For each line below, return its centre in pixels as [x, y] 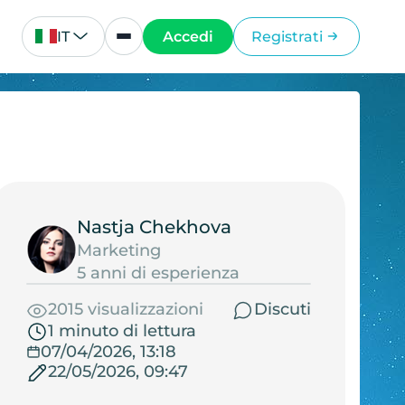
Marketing [118, 250]
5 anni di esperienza [158, 273]
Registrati [287, 36]
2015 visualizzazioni [125, 310]
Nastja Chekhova [154, 226]
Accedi [188, 36]
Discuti [282, 310]
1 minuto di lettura [122, 331]
